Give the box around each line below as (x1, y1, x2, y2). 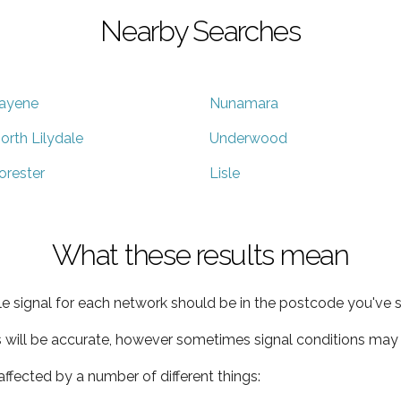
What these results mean (52, 237, 349, 271)
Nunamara (209, 94, 278, 112)
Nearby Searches (100, 13, 301, 47)
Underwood (209, 129, 287, 147)
